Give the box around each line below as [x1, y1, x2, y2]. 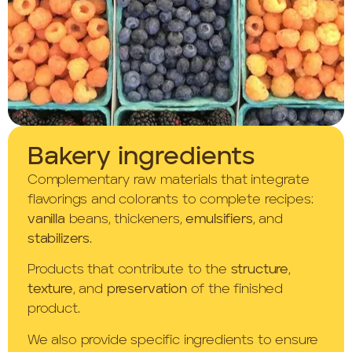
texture [27, 283, 73, 297]
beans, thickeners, [64, 212, 186, 226]
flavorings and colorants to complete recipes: [27, 192, 313, 207]
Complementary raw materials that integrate [27, 173, 310, 187]
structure [230, 263, 289, 277]
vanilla [27, 212, 65, 226]
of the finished [186, 283, 284, 297]
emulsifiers [185, 212, 253, 226]
